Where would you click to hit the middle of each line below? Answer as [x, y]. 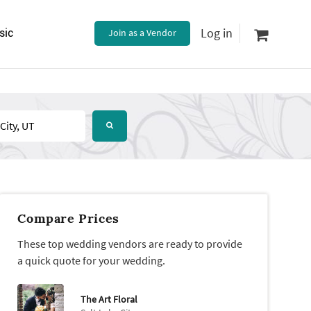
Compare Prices [68, 219]
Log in [217, 33]
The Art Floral [109, 299]
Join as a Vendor [142, 33]
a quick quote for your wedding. [92, 261]
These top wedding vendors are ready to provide [130, 244]
